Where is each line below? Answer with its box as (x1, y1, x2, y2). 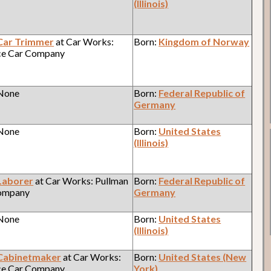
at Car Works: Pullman (33, 174, 129, 186)
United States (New (158, 250, 247, 263)
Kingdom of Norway (158, 35, 250, 47)
